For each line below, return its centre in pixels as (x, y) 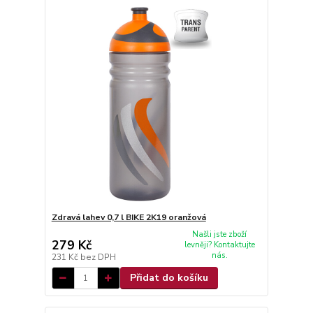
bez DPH (98, 257)
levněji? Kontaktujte (219, 245)
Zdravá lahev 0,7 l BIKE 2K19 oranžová (129, 217)
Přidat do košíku (169, 278)
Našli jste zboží (220, 235)
